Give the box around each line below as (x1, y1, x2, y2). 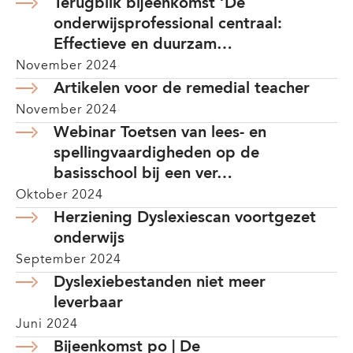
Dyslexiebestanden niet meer (54, 275, 266, 291)
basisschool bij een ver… (54, 166, 232, 182)
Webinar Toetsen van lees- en (54, 125, 266, 141)
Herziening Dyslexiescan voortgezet (54, 210, 316, 226)
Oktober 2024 (16, 189, 103, 202)
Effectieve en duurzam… (54, 37, 232, 53)
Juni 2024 (16, 318, 78, 331)
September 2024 (16, 254, 121, 266)
